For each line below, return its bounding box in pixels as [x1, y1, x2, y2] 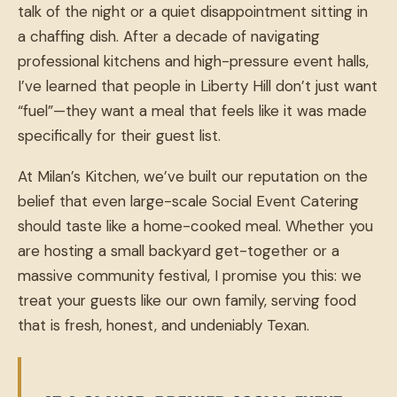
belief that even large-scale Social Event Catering [18, 191, 359, 212]
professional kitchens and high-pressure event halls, [18, 51, 369, 72]
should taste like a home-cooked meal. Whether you [18, 216, 373, 237]
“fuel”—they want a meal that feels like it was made [18, 101, 367, 121]
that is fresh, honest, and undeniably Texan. [18, 315, 309, 336]
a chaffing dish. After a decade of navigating [18, 27, 320, 47]
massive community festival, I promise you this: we [18, 266, 362, 286]
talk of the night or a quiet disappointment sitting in [18, 2, 368, 22]
